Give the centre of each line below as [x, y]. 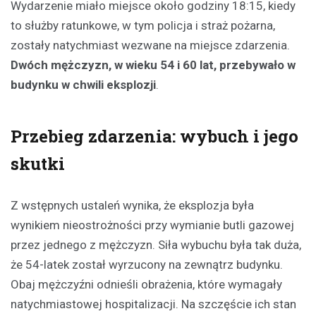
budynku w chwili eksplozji [83, 84]
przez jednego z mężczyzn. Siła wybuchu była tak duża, [156, 244]
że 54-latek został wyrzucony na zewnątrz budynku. [147, 264]
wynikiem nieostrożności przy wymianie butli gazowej [152, 225]
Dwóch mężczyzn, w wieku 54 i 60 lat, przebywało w [153, 65]
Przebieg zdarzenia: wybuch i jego [154, 136]
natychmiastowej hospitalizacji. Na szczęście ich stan [153, 304]
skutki [38, 163]
